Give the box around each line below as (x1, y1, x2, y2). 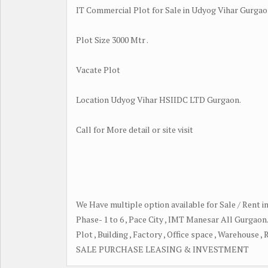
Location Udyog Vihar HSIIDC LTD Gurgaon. (76, 93, 241, 105)
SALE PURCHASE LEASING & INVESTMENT (76, 243, 249, 255)
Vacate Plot (76, 63, 120, 75)
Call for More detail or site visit (76, 123, 193, 135)
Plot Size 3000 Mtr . (76, 33, 148, 45)
